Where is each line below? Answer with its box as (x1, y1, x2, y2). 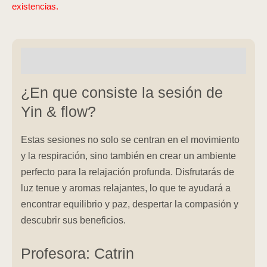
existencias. (12, 1, 58, 11)
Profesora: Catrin (21, 246, 134, 262)
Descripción (21, 55, 76, 66)
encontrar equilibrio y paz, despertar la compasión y (21, 198, 238, 210)
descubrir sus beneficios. (21, 215, 126, 226)
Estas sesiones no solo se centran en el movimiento (21, 134, 240, 145)
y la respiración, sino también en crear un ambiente (21, 150, 236, 162)
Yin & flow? (21, 103, 96, 120)
